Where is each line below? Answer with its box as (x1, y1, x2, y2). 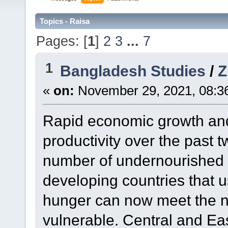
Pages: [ (36, 33, 88, 49)
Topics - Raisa (40, 17, 90, 26)
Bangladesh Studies (60, 62, 210, 80)
